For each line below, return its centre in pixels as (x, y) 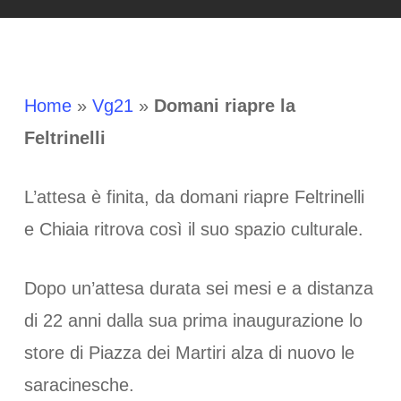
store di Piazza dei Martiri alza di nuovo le (189, 353)
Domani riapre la (224, 106)
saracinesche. (79, 385)
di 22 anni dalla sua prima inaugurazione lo (193, 320)
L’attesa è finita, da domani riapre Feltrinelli (194, 197)
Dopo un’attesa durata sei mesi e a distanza (198, 288)
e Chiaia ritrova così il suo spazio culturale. (193, 229)
